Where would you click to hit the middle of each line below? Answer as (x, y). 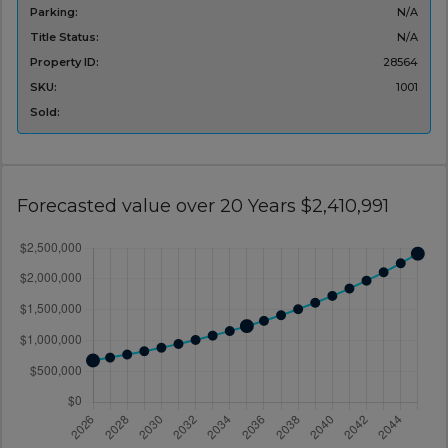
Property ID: (64, 62)
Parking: (53, 12)
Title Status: (64, 37)
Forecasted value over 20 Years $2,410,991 (202, 206)
